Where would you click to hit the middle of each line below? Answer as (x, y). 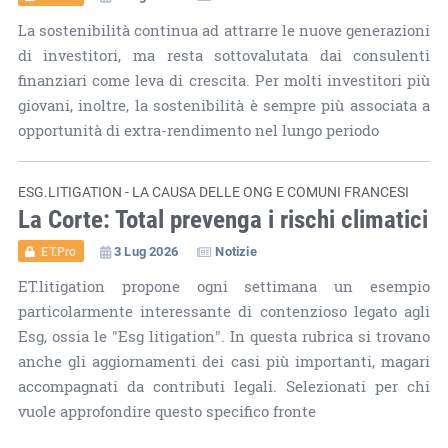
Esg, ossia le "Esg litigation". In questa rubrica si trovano (224, 336)
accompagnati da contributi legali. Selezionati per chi (224, 386)
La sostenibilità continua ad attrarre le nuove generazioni (224, 30)
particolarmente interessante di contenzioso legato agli (224, 311)
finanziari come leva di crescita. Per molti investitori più (224, 80)
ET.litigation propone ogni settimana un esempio (224, 286)
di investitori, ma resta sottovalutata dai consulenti (224, 55)
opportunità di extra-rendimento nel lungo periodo (198, 130)
